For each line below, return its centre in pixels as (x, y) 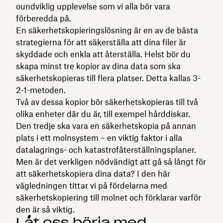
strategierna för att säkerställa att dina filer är (101, 42)
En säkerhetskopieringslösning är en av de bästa (107, 30)
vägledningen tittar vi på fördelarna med (92, 185)
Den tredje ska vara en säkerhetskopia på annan (106, 126)
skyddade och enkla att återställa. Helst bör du (103, 54)
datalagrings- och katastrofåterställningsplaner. (106, 150)
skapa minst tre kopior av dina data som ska (98, 66)
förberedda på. (44, 18)
